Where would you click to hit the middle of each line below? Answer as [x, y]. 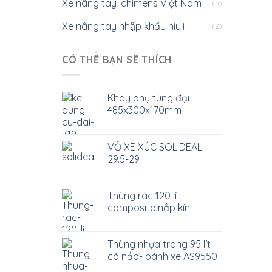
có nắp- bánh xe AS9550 [162, 256]
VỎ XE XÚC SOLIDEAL [155, 147]
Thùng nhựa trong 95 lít [159, 244]
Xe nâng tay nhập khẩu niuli [123, 26]
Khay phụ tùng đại [148, 98]
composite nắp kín [149, 208]
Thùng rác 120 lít [144, 195]
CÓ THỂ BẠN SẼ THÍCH [117, 60]
